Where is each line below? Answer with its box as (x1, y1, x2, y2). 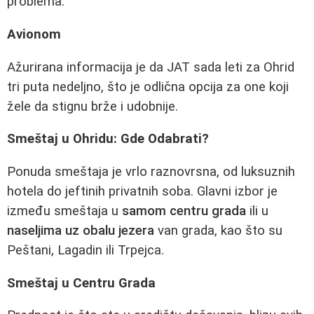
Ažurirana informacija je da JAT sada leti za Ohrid (7, 59, 294, 75)
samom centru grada (122, 203, 246, 219)
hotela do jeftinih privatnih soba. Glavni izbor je (7, 183, 278, 199)
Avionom (7, 26, 61, 42)
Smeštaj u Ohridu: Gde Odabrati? (7, 131, 209, 147)
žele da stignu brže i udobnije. (7, 98, 178, 114)
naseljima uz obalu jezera (7, 222, 154, 238)
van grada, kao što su (154, 222, 282, 238)
